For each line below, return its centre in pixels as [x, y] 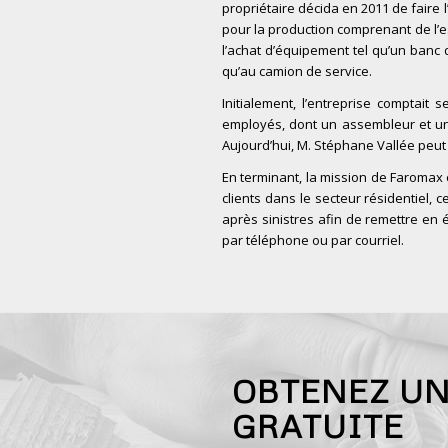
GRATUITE [318, 426]
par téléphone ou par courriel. [313, 240]
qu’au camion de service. [297, 71]
